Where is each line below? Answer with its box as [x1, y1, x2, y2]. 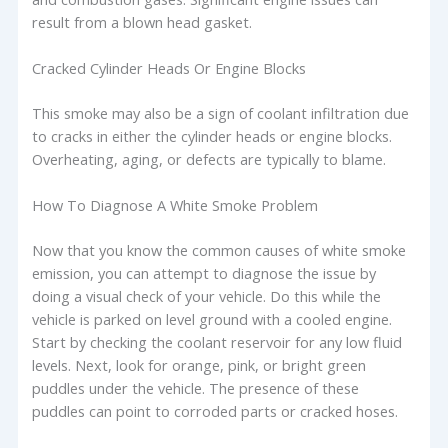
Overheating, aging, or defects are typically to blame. [32, 149, 387, 170]
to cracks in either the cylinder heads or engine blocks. [32, 126, 393, 147]
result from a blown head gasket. [32, 11, 253, 32]
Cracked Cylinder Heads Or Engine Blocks [32, 58, 307, 79]
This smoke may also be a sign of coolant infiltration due [32, 103, 410, 124]
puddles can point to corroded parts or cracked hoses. [32, 401, 399, 422]
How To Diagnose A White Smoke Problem [32, 195, 319, 216]
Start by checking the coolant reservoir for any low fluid [32, 332, 403, 353]
